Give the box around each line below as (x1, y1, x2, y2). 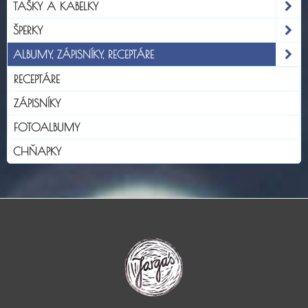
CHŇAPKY (13, 144, 61, 157)
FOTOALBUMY (14, 120, 80, 133)
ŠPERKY (13, 23, 43, 36)
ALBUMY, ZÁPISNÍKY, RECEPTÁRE (13, 47, 154, 60)
